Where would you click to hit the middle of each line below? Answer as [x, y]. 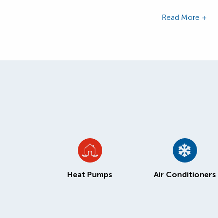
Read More [181, 17]
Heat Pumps [90, 174]
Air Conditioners [185, 174]
